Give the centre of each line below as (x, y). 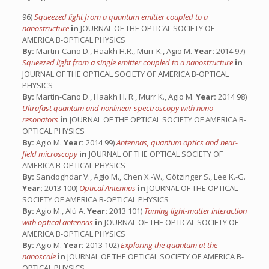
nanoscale (40, 256)
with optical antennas (58, 222)
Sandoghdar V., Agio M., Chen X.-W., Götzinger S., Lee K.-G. (140, 177)
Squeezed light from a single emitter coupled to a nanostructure (128, 62)
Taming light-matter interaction (195, 211)
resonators (41, 119)
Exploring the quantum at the (169, 245)
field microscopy (50, 154)
